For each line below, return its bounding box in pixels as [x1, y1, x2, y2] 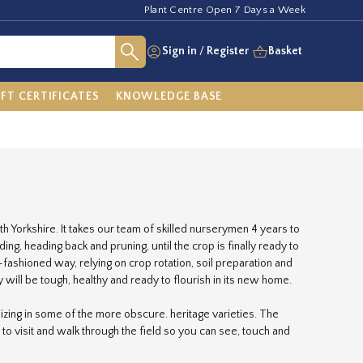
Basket [268, 45, 302, 58]
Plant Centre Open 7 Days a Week [143, 4, 305, 15]
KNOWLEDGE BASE [115, 89, 223, 103]
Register [207, 45, 249, 58]
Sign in [162, 45, 197, 58]
